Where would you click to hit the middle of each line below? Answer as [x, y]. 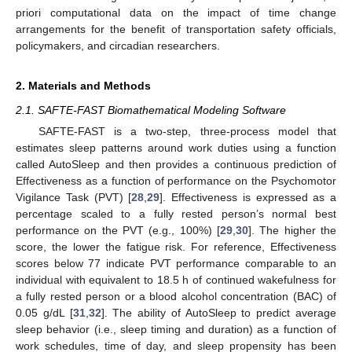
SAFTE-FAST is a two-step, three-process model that [187, 131]
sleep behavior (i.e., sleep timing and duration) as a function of [176, 329]
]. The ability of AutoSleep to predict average [219, 313]
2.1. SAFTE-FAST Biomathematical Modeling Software [151, 110]
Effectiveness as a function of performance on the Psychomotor [176, 181]
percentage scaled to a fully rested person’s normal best [176, 214]
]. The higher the [292, 230]
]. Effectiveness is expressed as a [248, 197]
